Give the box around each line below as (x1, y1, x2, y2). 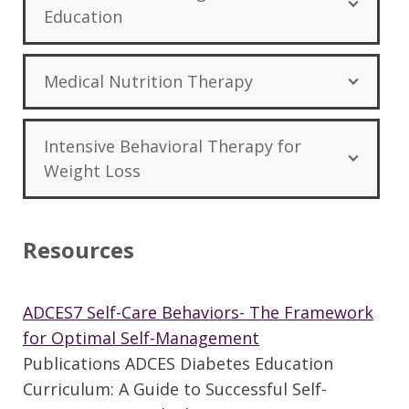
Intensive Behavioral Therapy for (44, 135, 301, 158)
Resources (23, 235, 134, 266)
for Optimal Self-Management (23, 327, 259, 350)
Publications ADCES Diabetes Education (23, 352, 333, 375)
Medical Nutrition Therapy (44, 70, 253, 93)
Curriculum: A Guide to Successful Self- (23, 378, 327, 401)
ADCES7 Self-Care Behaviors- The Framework (23, 301, 373, 324)
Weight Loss (44, 160, 141, 183)
